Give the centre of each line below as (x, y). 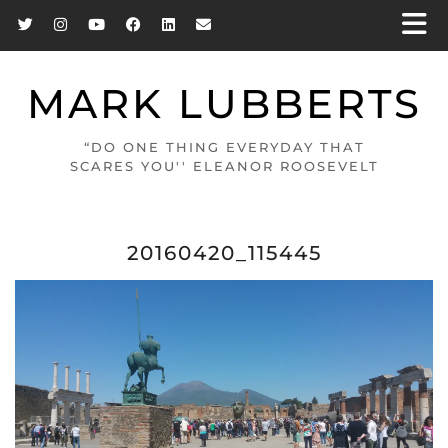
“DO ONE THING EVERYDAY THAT (224, 147)
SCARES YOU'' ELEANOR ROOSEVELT (224, 166)
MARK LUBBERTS (224, 103)
